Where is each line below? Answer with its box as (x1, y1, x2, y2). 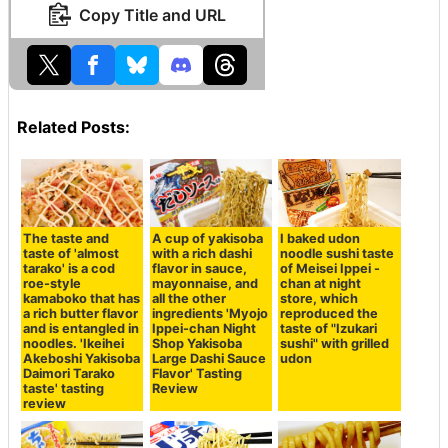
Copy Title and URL (78, 4, 226, 25)
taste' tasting (23, 381, 105, 397)
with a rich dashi (151, 246, 252, 262)
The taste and (23, 231, 110, 247)
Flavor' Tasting (151, 366, 242, 382)
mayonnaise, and (151, 276, 258, 292)
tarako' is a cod (23, 261, 116, 277)
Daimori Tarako (23, 366, 116, 382)
